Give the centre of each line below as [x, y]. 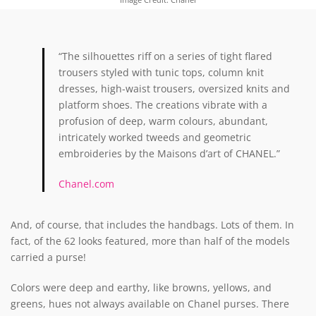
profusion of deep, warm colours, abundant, [163, 121]
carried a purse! [48, 257]
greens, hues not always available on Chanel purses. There [150, 304]
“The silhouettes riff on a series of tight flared [165, 56]
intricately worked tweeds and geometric [155, 138]
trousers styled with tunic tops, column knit [161, 73]
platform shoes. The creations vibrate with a [163, 105]
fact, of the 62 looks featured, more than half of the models [150, 241]
